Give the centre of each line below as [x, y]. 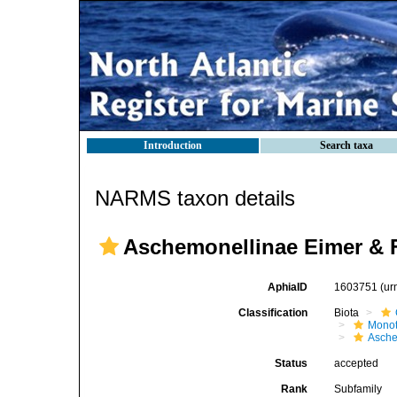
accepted [357, 363]
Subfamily [358, 389]
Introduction [173, 145]
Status [292, 363]
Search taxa [346, 145]
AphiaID [288, 287]
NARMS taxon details [195, 198]
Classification [273, 313]
